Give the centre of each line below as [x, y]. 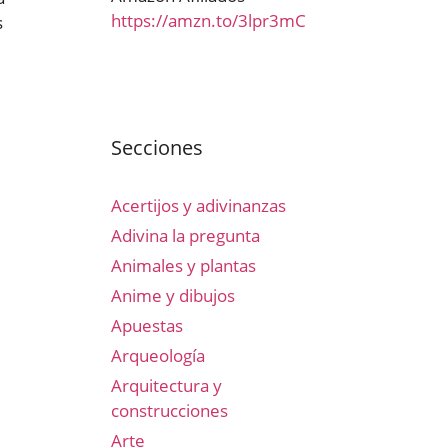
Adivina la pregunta [185, 235]
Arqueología [158, 355]
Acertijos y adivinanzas [198, 205]
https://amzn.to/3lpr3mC [208, 20]
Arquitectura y [166, 385]
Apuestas [147, 325]
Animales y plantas [183, 265]
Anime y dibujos [173, 295]
